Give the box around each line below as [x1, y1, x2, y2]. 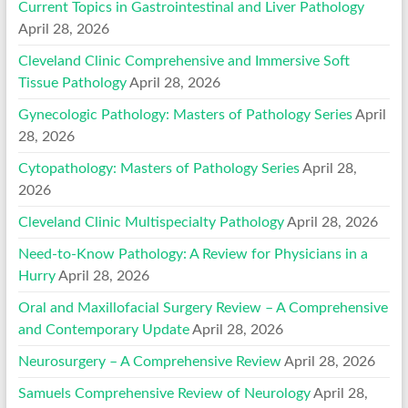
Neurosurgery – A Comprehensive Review [17, 353, 281, 369]
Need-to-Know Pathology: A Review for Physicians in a [17, 246, 368, 261]
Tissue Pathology [17, 75, 127, 90]
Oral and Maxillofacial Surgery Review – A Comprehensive [17, 300, 388, 315]
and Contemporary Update [17, 321, 189, 337]
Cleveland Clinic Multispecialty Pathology [17, 214, 284, 229]
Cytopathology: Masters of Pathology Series [17, 160, 300, 176]
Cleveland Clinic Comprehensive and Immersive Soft [17, 53, 350, 68]
